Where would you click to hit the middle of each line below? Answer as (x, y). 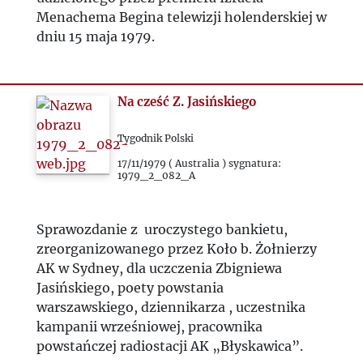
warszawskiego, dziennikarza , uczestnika (171, 307)
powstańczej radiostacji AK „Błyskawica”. (169, 346)
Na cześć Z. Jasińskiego (187, 102)
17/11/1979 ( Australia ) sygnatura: (200, 163)
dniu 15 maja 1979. (97, 36)
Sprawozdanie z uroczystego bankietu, (162, 229)
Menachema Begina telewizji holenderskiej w (181, 17)
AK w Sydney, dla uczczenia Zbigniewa (159, 268)
